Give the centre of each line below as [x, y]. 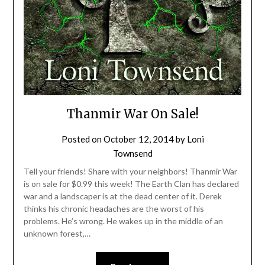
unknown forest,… [57, 233]
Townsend [132, 153]
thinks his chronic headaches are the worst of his [114, 208]
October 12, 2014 [138, 139]
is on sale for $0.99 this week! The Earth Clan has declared [131, 183]
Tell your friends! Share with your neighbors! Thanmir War [130, 171]
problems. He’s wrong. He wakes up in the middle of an [123, 221]
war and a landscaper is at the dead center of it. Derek [122, 196]
